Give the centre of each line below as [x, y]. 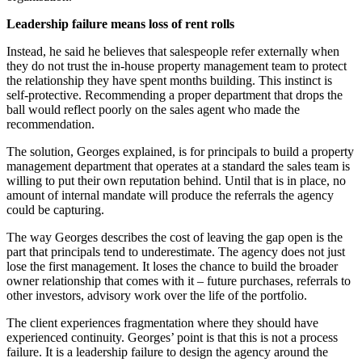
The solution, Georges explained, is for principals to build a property [180, 152]
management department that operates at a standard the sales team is [178, 166]
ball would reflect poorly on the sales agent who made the [153, 110]
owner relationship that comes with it [102, 281]
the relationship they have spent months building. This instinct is [169, 81]
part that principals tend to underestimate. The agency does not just [176, 252]
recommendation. [51, 124]
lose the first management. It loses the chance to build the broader [172, 267]
